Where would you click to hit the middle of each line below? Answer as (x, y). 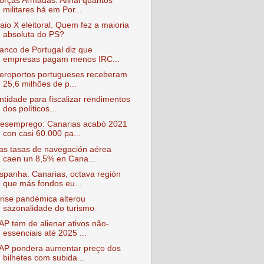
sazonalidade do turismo (48, 208)
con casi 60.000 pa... (42, 134)
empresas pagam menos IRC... (61, 59)
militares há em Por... (42, 9)
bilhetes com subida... (43, 258)
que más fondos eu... (42, 183)
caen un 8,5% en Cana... (49, 159)
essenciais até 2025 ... (44, 233)
